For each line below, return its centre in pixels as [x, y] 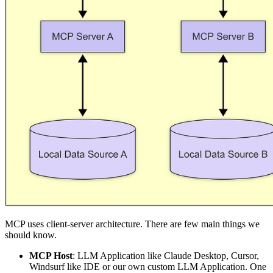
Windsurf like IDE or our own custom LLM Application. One [148, 266]
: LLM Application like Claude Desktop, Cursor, [166, 255]
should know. [31, 235]
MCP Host [51, 255]
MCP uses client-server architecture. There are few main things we [132, 224]
